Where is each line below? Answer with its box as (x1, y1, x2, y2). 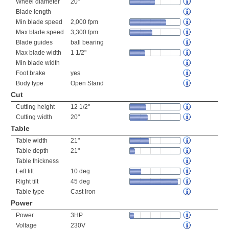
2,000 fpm (71, 18, 98, 26)
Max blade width (16, 49, 61, 56)
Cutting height (16, 103, 55, 110)
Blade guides (16, 39, 53, 46)
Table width (16, 137, 48, 144)
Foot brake (16, 70, 45, 77)
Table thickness (16, 157, 59, 165)
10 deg (71, 168, 90, 175)
